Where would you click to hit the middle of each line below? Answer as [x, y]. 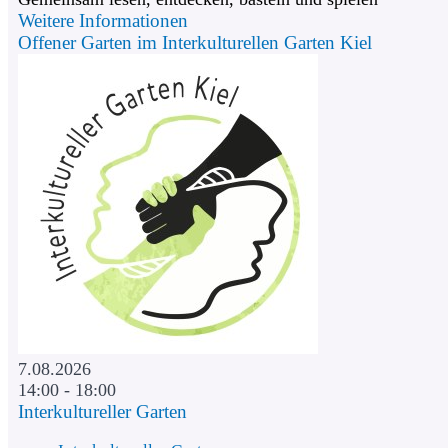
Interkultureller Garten [102, 411]
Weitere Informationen [103, 20]
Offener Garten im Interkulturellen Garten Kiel [195, 42]
